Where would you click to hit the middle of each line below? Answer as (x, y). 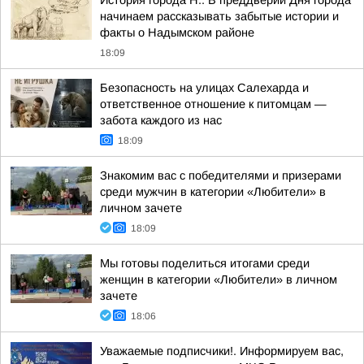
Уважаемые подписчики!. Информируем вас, (222, 351)
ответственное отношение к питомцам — (213, 104)
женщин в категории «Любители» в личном (219, 279)
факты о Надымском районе (177, 32)
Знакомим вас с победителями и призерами (221, 175)
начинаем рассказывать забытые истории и (219, 16)
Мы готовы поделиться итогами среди (205, 263)
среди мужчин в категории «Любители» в (213, 192)
